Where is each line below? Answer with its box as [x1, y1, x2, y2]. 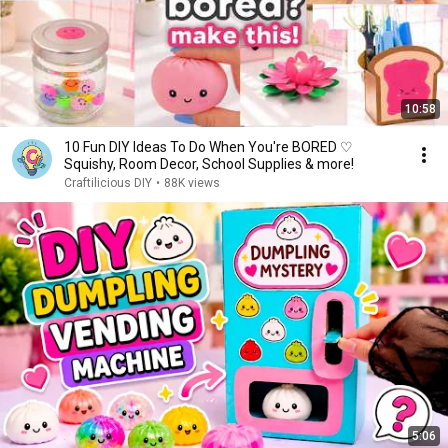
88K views [164, 176, 220, 190]
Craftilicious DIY [64, 176, 152, 190]
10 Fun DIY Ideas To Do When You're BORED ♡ [64, 139, 353, 155]
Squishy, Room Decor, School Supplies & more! [64, 156, 354, 172]
